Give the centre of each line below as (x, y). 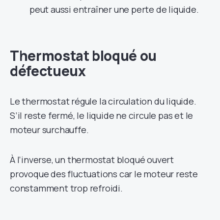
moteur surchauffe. (49, 129)
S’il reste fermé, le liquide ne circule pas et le (102, 115)
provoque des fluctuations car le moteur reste (104, 174)
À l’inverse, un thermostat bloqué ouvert (92, 159)
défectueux (48, 70)
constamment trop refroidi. (66, 188)
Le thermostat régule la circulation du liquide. (103, 101)
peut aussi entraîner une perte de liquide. (114, 9)
